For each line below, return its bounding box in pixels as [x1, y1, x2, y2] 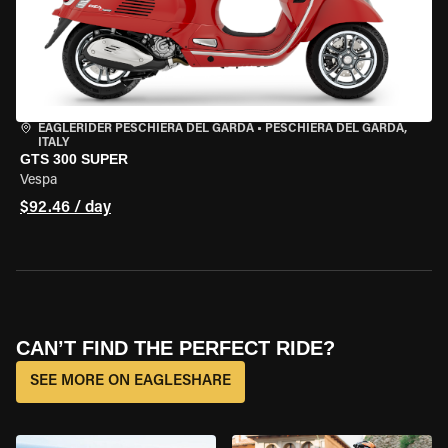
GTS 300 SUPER [20, 151, 128, 167]
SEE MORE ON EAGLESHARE [30, 374, 231, 389]
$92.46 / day [20, 200, 111, 216]
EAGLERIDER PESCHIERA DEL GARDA [38, 123, 254, 135]
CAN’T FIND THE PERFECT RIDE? [16, 337, 335, 359]
